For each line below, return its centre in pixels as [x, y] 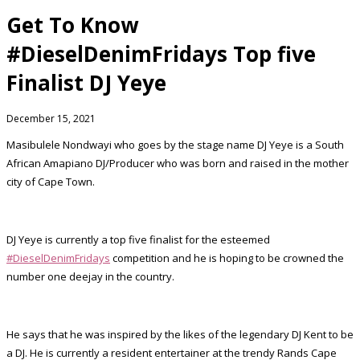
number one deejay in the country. [90, 276]
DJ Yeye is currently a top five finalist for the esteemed [138, 239]
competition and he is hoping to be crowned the [227, 258]
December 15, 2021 [51, 118]
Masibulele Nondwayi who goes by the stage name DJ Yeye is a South [175, 144]
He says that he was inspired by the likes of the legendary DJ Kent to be [180, 334]
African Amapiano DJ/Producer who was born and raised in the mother [178, 163]
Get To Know [72, 25]
